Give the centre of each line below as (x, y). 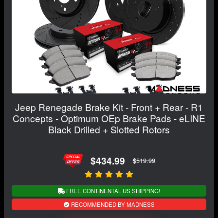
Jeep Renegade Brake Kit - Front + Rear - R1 (109, 107)
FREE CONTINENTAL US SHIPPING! (112, 191)
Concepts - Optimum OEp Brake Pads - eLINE (109, 118)
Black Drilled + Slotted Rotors (109, 129)
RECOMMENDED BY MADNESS (112, 204)
